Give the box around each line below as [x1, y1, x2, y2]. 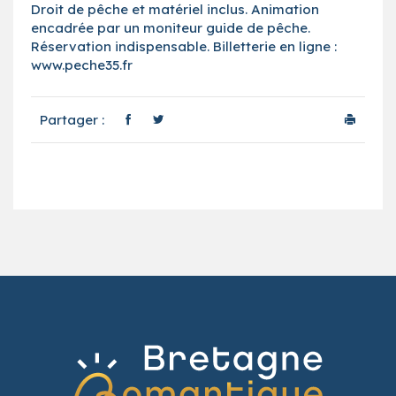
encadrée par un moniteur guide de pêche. [31, 19, 310, 36]
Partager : [40, 110, 104, 128]
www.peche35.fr [31, 56, 133, 73]
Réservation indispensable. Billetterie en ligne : [31, 37, 337, 55]
